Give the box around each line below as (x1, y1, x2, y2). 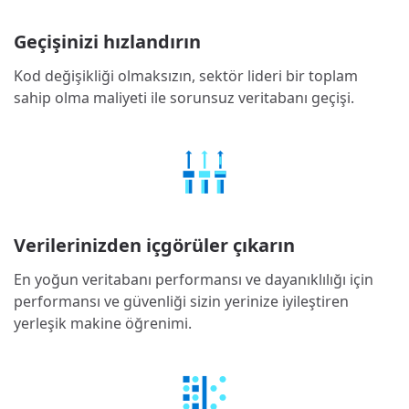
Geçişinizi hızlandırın (14, 28, 201, 54)
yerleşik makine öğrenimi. (14, 313, 192, 334)
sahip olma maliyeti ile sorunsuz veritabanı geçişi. (14, 87, 354, 108)
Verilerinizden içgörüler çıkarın (14, 233, 295, 258)
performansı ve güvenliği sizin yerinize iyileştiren (14, 291, 349, 312)
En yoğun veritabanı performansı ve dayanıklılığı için (14, 269, 373, 290)
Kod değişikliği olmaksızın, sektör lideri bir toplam (14, 65, 358, 86)
